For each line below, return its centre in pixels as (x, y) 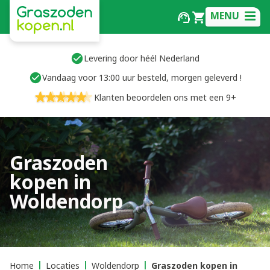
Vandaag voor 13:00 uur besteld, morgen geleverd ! (142, 77)
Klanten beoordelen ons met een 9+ (165, 97)
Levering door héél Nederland (142, 58)
